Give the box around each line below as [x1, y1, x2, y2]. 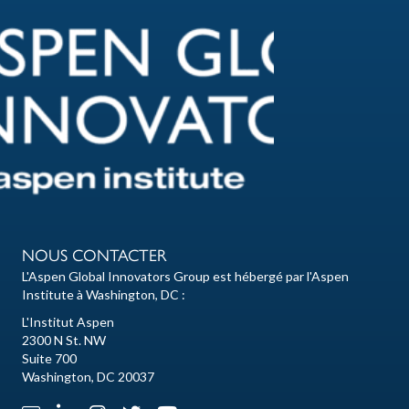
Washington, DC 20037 [22, 369, 154, 385]
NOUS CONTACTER [22, 246, 167, 267]
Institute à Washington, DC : [22, 287, 185, 303]
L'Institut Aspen [22, 314, 114, 330]
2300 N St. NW [22, 332, 106, 349]
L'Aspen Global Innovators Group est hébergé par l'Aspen [22, 268, 349, 285]
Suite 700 [22, 351, 77, 367]
